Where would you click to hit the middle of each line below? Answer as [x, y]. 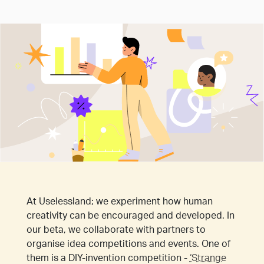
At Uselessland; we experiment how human [119, 202]
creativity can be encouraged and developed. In [130, 217]
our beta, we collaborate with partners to [116, 231]
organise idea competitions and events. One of [128, 245]
